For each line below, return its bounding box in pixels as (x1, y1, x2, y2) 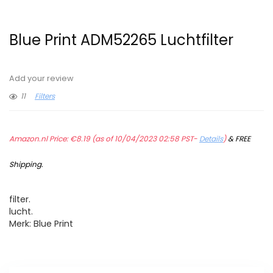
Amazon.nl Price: (9, 133, 70, 144)
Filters (35, 91, 55, 102)
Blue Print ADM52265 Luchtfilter (9, 30, 233, 51)
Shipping (9, 159, 41, 170)
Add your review (9, 73, 74, 84)
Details (199, 133, 223, 144)
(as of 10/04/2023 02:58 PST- (90, 133, 199, 144)
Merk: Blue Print (9, 218, 73, 230)
